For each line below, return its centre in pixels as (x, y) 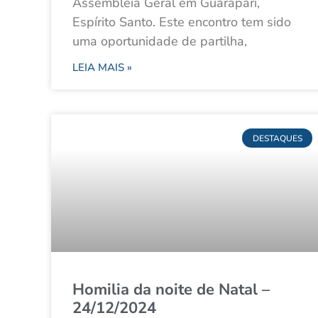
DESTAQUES (277, 138)
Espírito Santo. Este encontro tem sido (182, 22)
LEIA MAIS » (102, 68)
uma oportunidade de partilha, (160, 42)
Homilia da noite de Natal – (171, 290)
